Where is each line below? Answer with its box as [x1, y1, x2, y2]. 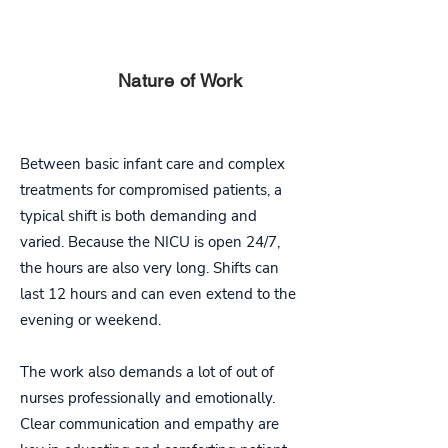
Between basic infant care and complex [20, 154, 285, 174]
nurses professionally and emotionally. [20, 388, 275, 408]
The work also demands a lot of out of [20, 362, 274, 382]
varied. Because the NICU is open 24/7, [20, 232, 280, 252]
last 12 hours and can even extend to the [20, 284, 296, 304]
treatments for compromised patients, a [20, 180, 282, 200]
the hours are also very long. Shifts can [20, 258, 279, 278]
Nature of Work [118, 70, 243, 91]
